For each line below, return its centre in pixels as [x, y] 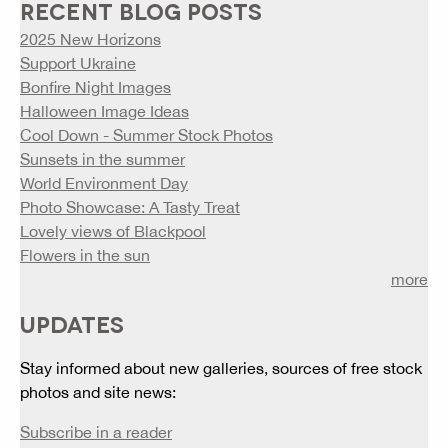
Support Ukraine [78, 63]
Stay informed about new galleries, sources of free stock [221, 368]
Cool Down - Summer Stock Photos [146, 135]
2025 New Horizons [90, 39]
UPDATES [72, 323]
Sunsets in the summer [102, 159]
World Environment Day [104, 183]
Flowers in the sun [85, 255]
